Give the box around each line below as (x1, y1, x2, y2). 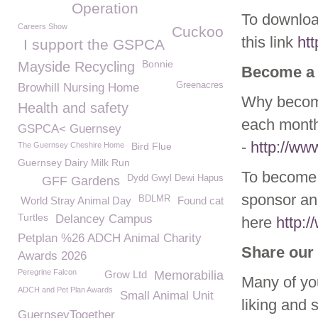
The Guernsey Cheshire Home (18, 141, 124, 149)
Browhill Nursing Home (18, 81, 139, 94)
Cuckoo (172, 23, 224, 40)
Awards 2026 (18, 249, 87, 263)
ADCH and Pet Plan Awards (18, 285, 113, 294)
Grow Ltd (104, 268, 147, 280)
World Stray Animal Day (21, 194, 131, 207)
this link (241, 33, 297, 51)
